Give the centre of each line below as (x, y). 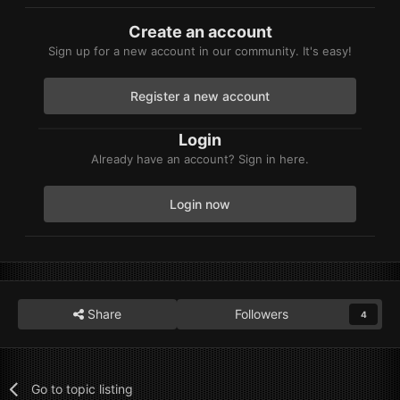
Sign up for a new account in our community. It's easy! (200, 50)
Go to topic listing (83, 388)
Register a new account (200, 96)
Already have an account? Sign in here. (200, 158)
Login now (200, 204)
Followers (262, 313)
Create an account (200, 31)
